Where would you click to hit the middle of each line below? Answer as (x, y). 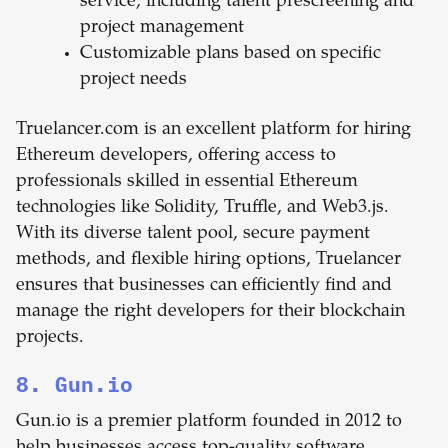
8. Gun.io (74, 384)
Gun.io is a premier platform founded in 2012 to (209, 422)
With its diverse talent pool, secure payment (193, 234)
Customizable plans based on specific (230, 54)
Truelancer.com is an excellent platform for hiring (213, 130)
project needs (133, 80)
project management (162, 28)
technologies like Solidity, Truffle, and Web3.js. (202, 208)
